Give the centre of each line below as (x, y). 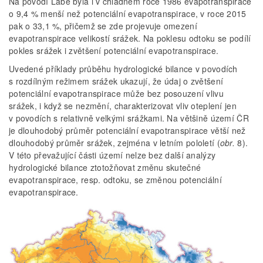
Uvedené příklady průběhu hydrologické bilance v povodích (123, 68)
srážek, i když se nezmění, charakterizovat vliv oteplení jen (123, 105)
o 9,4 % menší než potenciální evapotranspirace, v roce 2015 (128, 13)
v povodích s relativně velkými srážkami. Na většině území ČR (129, 118)
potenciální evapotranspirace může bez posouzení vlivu (116, 93)
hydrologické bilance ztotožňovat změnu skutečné (105, 167)
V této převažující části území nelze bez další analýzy (112, 155)
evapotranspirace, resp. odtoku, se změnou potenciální (115, 179)
